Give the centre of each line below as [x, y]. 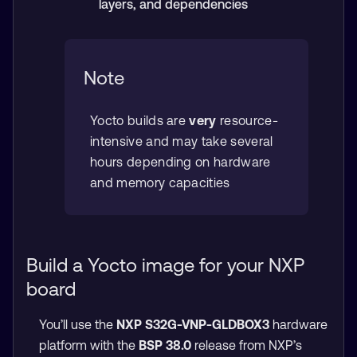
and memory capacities [160, 182]
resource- [247, 120]
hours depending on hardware [180, 161]
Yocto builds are [140, 120]
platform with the [89, 345]
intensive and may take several [182, 141]
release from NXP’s [247, 345]
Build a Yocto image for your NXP [165, 265]
